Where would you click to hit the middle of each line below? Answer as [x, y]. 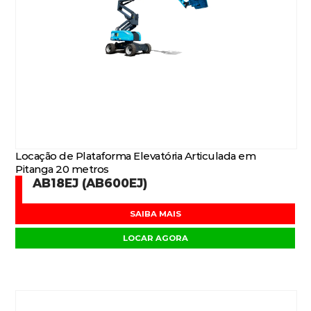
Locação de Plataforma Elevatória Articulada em [136, 156]
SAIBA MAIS [155, 214]
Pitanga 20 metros [62, 169]
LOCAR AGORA [155, 238]
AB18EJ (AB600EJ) [90, 183]
